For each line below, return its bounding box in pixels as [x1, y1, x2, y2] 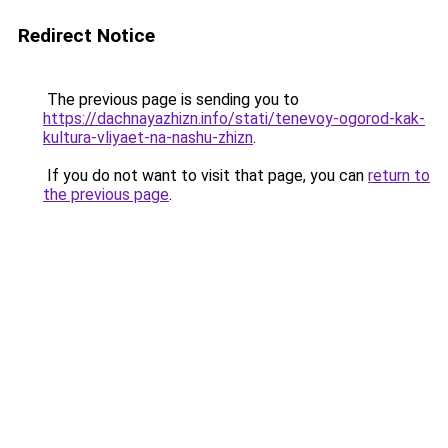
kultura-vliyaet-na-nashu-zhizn [43, 128, 253, 147]
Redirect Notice [18, 24, 155, 47]
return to [368, 166, 430, 185]
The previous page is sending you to [43, 90, 299, 109]
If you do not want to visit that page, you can [43, 166, 368, 185]
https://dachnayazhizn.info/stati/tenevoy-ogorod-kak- [43, 109, 425, 128]
